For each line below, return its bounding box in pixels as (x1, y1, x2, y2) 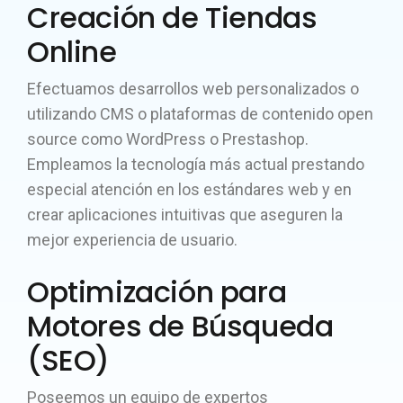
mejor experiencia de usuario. (27, 230, 237, 249)
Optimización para (27, 272, 287, 312)
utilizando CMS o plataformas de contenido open (27, 104, 373, 123)
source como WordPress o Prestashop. (27, 130, 309, 148)
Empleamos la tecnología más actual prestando (27, 155, 364, 174)
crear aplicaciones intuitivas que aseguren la (27, 205, 343, 224)
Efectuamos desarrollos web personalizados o (27, 79, 359, 98)
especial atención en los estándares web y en (27, 180, 352, 199)
